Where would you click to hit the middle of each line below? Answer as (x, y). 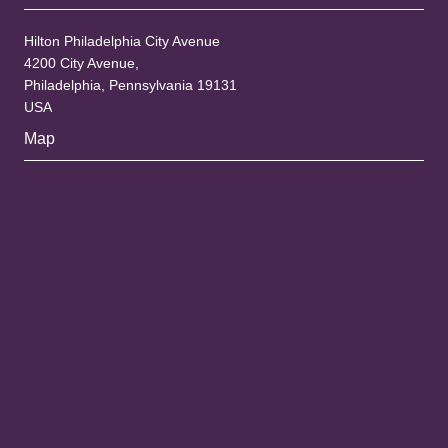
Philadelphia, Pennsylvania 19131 (130, 84)
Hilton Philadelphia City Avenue (122, 40)
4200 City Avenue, (81, 62)
